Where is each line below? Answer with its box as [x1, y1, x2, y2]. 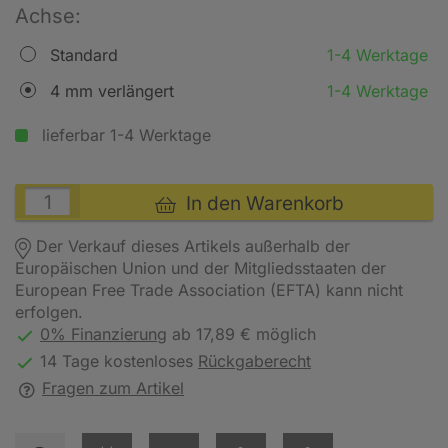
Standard [50, 45, 118, 65]
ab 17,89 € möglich [167, 324, 316, 344]
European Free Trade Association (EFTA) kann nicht [15, 280, 403, 300]
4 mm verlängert [50, 81, 174, 101]
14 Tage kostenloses [40, 351, 198, 371]
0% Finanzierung [40, 324, 167, 344]
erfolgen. [15, 302, 83, 322]
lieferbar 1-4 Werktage [37, 125, 211, 145]
